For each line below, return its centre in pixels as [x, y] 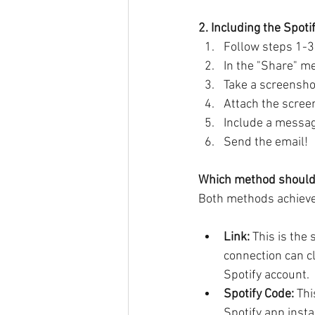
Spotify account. [266, 275]
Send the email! [266, 142]
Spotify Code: [259, 294]
